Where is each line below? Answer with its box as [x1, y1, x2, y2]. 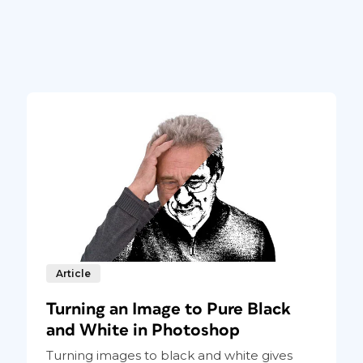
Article [55, 267, 91, 280]
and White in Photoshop [45, 322, 240, 340]
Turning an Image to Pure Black [45, 301, 291, 318]
